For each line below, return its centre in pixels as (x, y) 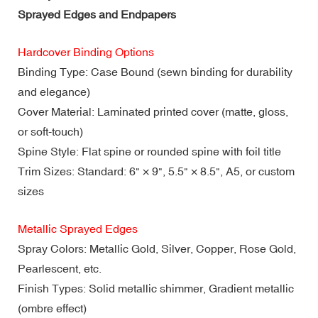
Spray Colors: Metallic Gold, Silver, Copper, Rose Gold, (157, 248)
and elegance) (54, 91)
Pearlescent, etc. (60, 268)
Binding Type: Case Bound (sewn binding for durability (155, 71)
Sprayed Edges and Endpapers (97, 14)
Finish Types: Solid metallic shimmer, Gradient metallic (156, 288)
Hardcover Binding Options (86, 51)
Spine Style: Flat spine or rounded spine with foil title (149, 151)
